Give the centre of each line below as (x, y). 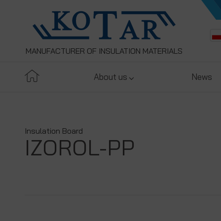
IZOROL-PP (80, 147)
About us (111, 77)
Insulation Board (54, 131)
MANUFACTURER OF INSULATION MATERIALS (104, 51)
